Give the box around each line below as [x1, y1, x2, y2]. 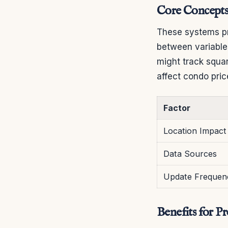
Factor [163, 102, 190, 113]
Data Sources [163, 148, 217, 159]
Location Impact [163, 125, 226, 136]
